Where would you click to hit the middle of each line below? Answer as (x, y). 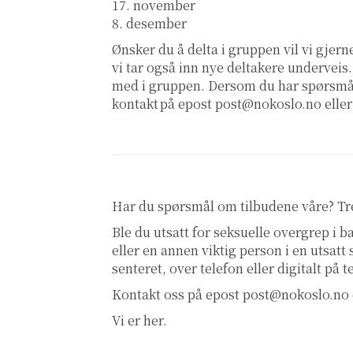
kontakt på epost (163, 104)
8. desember (149, 24)
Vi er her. (139, 321)
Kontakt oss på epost (177, 295)
